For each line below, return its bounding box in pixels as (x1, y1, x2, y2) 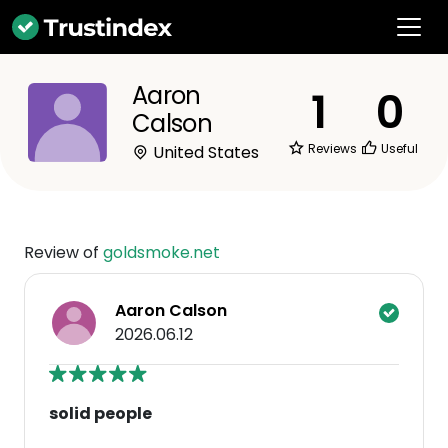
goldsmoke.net (103, 241, 220, 264)
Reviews (305, 140, 357, 157)
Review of (24, 241, 103, 264)
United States (149, 141, 259, 164)
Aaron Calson (115, 299, 227, 322)
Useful (378, 140, 418, 157)
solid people (49, 402, 152, 425)
